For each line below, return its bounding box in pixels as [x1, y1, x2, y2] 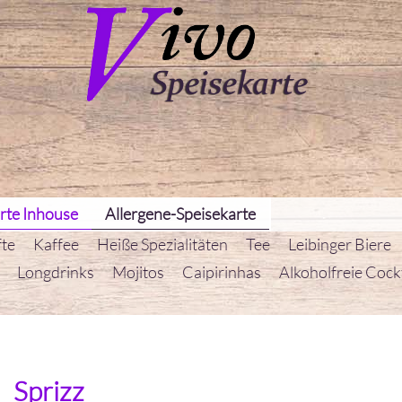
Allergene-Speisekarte [105, 204, 256, 223]
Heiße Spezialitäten [97, 234, 228, 254]
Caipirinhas [182, 262, 261, 282]
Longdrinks [17, 262, 94, 282]
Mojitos [112, 262, 164, 282]
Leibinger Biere [288, 234, 391, 254]
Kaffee [33, 234, 79, 254]
